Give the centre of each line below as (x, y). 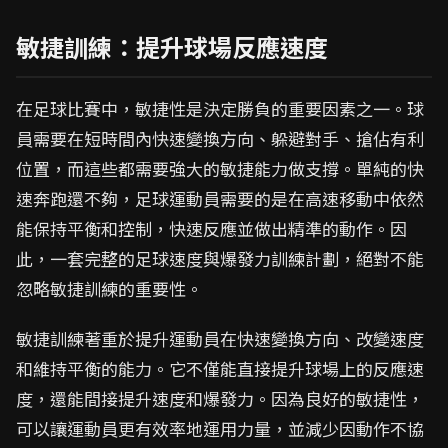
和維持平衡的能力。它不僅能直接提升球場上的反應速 (220, 368)
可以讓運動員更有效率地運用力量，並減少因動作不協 (220, 428)
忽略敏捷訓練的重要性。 (109, 288)
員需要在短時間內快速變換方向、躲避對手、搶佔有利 (220, 138)
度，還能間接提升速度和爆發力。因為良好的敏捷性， (220, 398)
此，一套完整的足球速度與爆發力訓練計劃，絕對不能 (220, 258)
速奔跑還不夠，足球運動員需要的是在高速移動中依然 (220, 198)
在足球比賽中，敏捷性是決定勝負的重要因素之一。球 (220, 108)
